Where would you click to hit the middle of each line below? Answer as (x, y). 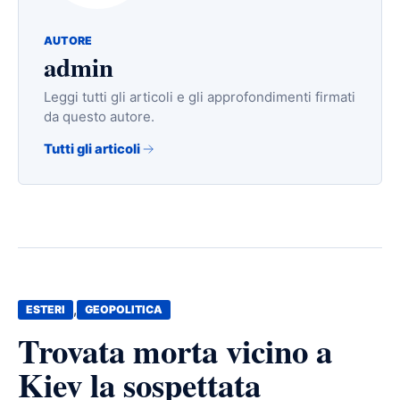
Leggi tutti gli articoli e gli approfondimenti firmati (200, 97)
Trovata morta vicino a (175, 351)
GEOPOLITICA (124, 310)
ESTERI (46, 310)
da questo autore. (99, 117)
